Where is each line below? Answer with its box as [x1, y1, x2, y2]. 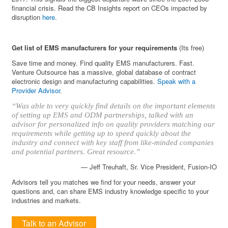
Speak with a [157, 76, 196, 87]
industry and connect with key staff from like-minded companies [12, 138, 214, 147]
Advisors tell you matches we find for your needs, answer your [12, 177, 196, 187]
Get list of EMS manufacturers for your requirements [12, 43, 178, 53]
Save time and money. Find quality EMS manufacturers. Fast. [12, 58, 195, 68]
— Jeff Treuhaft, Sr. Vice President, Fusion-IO [80, 162, 217, 172]
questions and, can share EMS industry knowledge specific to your [12, 186, 209, 196]
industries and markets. [12, 195, 81, 206]
